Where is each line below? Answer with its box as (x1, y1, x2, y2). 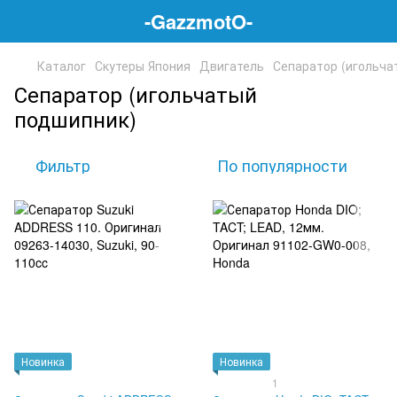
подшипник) (14, 103, 136, 134)
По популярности (217, 153, 347, 176)
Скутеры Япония (95, 57, 191, 74)
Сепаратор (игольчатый (14, 78, 257, 109)
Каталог (37, 57, 86, 74)
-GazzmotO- (144, 6, 253, 35)
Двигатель (199, 57, 264, 74)
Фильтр (35, 153, 90, 176)
